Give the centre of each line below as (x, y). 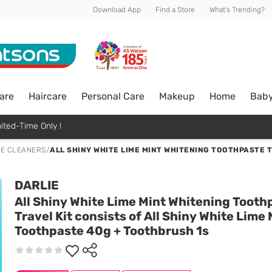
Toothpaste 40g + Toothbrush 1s (112, 231)
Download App (117, 10)
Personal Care (113, 96)
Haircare (48, 96)
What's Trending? (237, 10)
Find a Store (175, 10)
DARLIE (37, 185)
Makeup (177, 96)
